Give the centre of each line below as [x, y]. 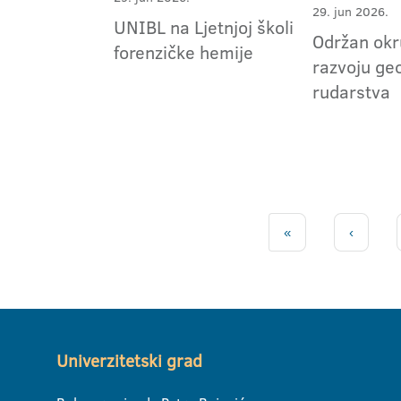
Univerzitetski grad [129, 362]
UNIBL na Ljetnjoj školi [204, 26]
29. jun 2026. [351, 12]
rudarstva [352, 92]
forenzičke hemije [183, 51]
